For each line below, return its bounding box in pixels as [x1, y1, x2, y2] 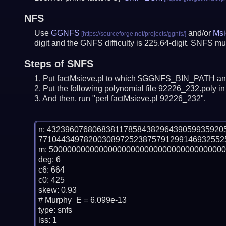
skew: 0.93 [38, 186, 77, 194]
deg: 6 [38, 155, 61, 164]
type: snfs [38, 206, 72, 214]
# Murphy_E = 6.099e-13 [38, 196, 127, 204]
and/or [186, 29, 213, 38]
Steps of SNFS [24, 58, 93, 70]
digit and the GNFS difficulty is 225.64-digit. [34, 39, 191, 48]
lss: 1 [38, 216, 57, 224]
